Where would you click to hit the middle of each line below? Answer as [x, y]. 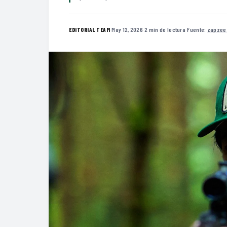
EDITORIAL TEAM [89, 29]
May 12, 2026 [127, 29]
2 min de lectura [165, 29]
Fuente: [197, 29]
